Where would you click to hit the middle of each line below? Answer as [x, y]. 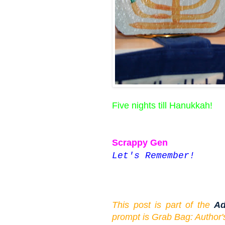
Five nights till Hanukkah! [162, 105]
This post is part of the [163, 205]
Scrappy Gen [140, 142]
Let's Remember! [153, 155]
